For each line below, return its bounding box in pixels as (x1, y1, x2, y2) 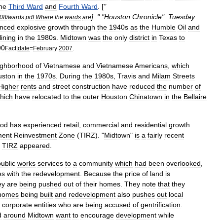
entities (34, 201, 56, 209)
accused (105, 201, 131, 209)
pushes (132, 190, 155, 198)
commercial (83, 121, 119, 129)
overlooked (166, 159, 201, 167)
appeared (20, 142, 50, 149)
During (60, 72, 80, 80)
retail (64, 121, 79, 129)
